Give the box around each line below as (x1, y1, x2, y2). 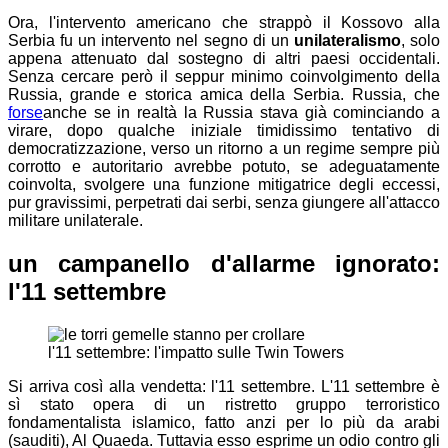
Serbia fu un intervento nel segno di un (8, 31, 294, 49)
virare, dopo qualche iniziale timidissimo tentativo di (8, 121, 440, 139)
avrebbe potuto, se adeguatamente (162, 157, 441, 175)
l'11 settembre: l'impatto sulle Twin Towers (48, 343, 344, 361)
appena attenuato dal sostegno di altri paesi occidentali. (8, 49, 440, 67)
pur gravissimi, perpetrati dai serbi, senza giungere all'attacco (8, 193, 440, 211)
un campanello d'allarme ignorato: (8, 249, 440, 277)
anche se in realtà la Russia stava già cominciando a (43, 103, 440, 121)
